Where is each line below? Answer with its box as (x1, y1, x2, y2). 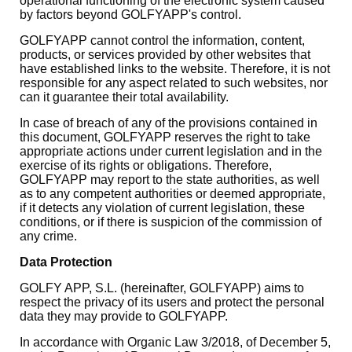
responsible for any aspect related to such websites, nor (20, 76, 328, 90)
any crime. (20, 229, 77, 243)
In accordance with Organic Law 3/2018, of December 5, (20, 335, 331, 349)
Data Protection (20, 255, 112, 269)
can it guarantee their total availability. (20, 90, 229, 104)
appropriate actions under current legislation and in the (20, 145, 322, 158)
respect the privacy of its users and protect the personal (20, 295, 324, 309)
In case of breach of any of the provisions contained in (20, 116, 317, 130)
